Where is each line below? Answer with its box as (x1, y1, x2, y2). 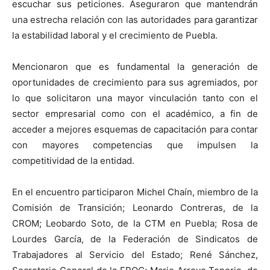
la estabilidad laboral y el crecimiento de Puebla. (12, 30, 218, 42)
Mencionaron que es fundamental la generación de (12, 61, 258, 73)
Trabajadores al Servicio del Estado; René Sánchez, (12, 249, 258, 261)
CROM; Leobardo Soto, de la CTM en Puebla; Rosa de (12, 218, 258, 230)
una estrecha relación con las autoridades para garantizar (12, 14, 258, 26)
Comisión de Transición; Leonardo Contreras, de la (12, 202, 258, 214)
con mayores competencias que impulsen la (12, 139, 258, 151)
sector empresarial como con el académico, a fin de (12, 108, 258, 120)
